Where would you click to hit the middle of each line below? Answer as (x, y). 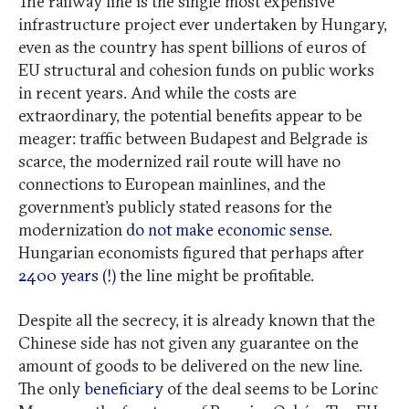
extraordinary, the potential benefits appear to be (190, 115)
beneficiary (124, 388)
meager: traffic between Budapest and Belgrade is (193, 138)
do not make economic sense (227, 229)
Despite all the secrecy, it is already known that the (197, 320)
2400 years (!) (67, 275)
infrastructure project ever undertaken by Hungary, (203, 24)
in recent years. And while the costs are (157, 92)
